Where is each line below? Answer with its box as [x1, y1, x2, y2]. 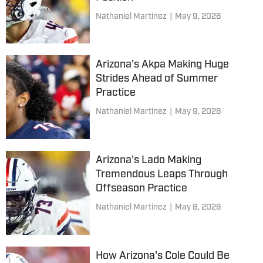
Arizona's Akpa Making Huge [95, 59, 229, 71]
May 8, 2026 [174, 203, 221, 212]
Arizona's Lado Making [95, 154, 201, 166]
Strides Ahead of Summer [95, 73, 218, 85]
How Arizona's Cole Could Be [95, 250, 230, 262]
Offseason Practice [95, 183, 187, 194]
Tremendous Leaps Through [95, 168, 228, 180]
